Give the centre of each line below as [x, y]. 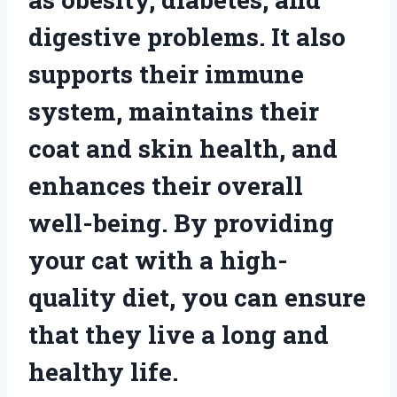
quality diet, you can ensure [197, 297]
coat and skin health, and [183, 148]
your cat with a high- [158, 260]
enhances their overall [166, 185]
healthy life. [103, 371]
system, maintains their [174, 111]
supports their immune [166, 74]
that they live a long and [179, 334]
